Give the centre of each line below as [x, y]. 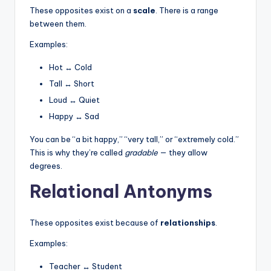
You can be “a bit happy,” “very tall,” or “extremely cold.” [134, 139]
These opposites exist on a [81, 10]
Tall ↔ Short [72, 83]
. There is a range [187, 10]
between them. [58, 23]
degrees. [46, 166]
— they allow [183, 153]
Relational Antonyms [121, 192]
